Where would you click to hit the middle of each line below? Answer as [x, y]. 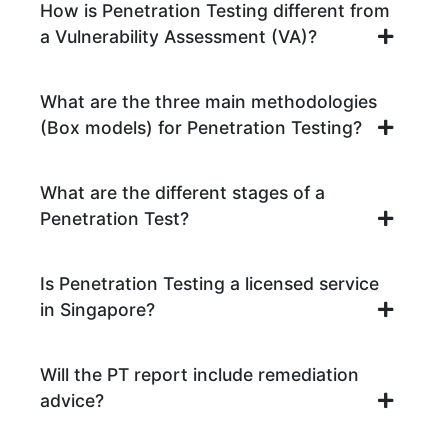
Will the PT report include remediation [199, 375]
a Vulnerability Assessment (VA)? [178, 37]
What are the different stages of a [182, 193]
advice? [72, 401]
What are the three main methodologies [208, 102]
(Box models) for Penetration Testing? [201, 128]
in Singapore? [97, 310]
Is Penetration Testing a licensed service [209, 284]
